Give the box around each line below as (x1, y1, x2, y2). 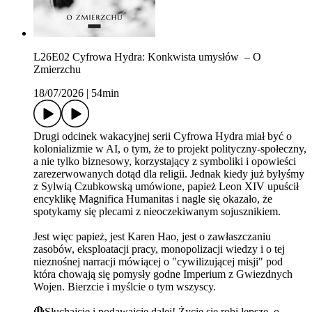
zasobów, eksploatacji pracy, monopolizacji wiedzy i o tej (33, 243, 285, 256)
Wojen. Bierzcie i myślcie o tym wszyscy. (33, 281, 219, 293)
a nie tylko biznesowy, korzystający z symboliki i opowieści (33, 155, 296, 168)
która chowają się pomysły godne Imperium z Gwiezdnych (33, 268, 292, 281)
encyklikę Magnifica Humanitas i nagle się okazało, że (33, 193, 272, 205)
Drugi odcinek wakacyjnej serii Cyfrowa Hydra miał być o (33, 130, 292, 143)
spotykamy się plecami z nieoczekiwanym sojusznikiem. (33, 205, 281, 218)
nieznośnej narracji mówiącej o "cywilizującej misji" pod (33, 256, 283, 268)
